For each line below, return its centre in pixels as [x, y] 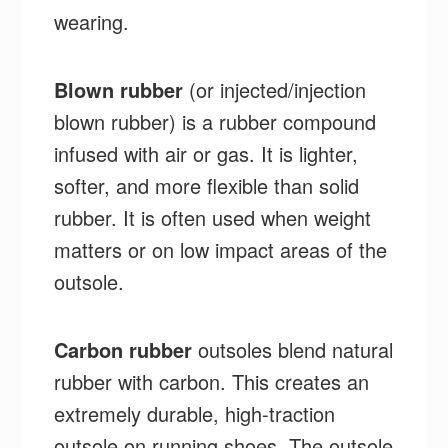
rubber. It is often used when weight [213, 217]
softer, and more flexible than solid [207, 185]
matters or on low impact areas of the [221, 249]
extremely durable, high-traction [195, 413]
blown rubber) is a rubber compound [215, 121]
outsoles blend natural [293, 349]
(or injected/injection [275, 89]
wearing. [92, 21]
